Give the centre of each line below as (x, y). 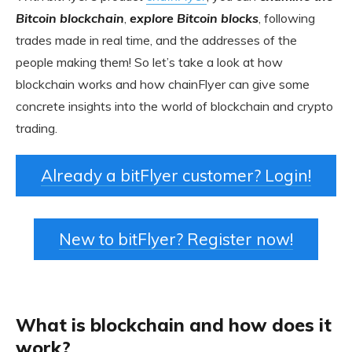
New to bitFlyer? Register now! (176, 239)
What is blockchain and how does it (174, 325)
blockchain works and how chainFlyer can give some (163, 84)
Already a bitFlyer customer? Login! (176, 175)
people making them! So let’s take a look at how (149, 62)
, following (287, 18)
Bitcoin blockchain (70, 18)
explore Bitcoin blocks (194, 18)
